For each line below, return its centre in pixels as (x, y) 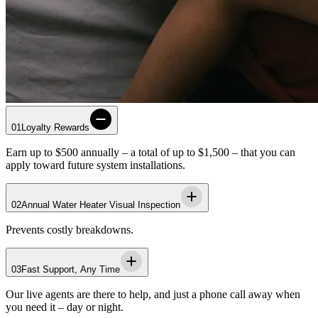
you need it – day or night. (65, 307)
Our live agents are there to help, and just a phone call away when (153, 294)
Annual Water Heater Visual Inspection (101, 204)
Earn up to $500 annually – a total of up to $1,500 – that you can (150, 152)
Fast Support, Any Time (71, 269)
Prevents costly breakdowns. (70, 229)
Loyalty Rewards (55, 127)
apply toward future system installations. (95, 165)
